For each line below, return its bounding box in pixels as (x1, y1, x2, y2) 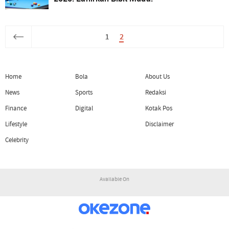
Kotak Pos (145, 103, 173, 113)
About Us (145, 72, 170, 81)
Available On (99, 175, 130, 183)
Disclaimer (145, 120, 174, 129)
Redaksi (145, 87, 167, 97)
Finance (5, 103, 27, 113)
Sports (75, 87, 93, 97)
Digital (75, 103, 94, 113)
